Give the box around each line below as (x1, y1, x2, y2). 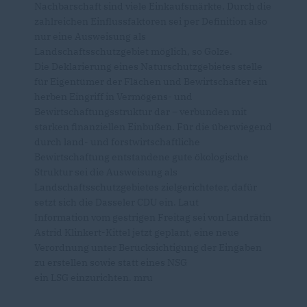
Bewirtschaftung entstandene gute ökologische (34, 151, 249, 164)
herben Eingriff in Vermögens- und (34, 90, 193, 103)
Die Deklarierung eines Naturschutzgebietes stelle (34, 60, 262, 73)
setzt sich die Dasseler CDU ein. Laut (34, 196, 199, 209)
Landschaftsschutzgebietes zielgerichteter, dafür (34, 181, 257, 194)
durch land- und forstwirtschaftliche (34, 136, 200, 149)
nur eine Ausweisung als (34, 30, 146, 43)
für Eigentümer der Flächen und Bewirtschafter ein (34, 75, 267, 88)
